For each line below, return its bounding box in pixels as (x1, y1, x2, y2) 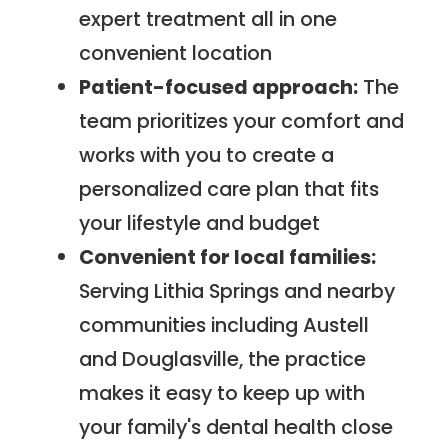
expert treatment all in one (79, 5, 338, 34)
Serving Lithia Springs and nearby (79, 277, 396, 306)
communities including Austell (79, 311, 370, 340)
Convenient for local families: (79, 243, 377, 272)
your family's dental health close (79, 413, 394, 442)
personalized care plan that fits (79, 175, 380, 204)
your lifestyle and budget (79, 209, 321, 238)
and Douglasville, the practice (79, 345, 367, 374)
